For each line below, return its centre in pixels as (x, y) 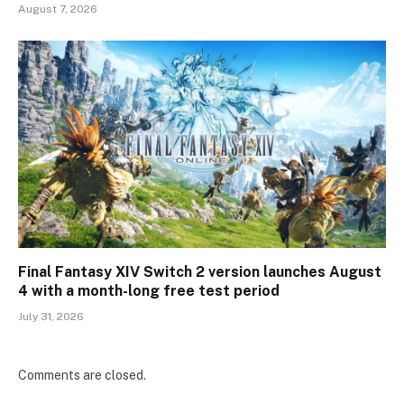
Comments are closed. (82, 375)
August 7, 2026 (58, 9)
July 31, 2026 (51, 316)
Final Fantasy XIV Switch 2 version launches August (200, 271)
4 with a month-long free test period (149, 290)
